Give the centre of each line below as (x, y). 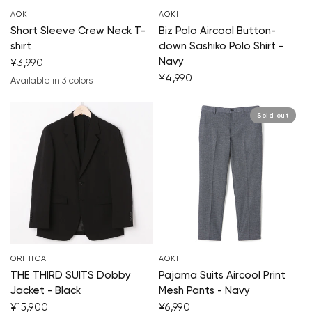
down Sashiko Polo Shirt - (221, 47)
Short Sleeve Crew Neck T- (78, 31)
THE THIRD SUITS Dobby (71, 276)
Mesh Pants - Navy (204, 291)
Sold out (273, 115)
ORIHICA (29, 259)
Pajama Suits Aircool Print (222, 276)
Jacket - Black (46, 291)
